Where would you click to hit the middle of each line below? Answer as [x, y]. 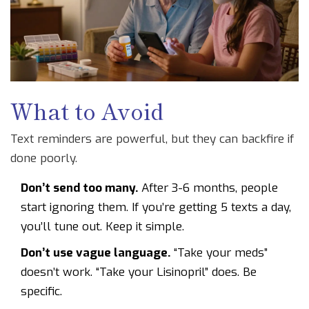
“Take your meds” [219, 253]
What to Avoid [87, 111]
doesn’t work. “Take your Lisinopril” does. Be [139, 272]
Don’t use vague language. [96, 253]
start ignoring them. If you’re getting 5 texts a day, [156, 208]
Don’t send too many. [79, 188]
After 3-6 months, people [208, 188]
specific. [41, 292]
